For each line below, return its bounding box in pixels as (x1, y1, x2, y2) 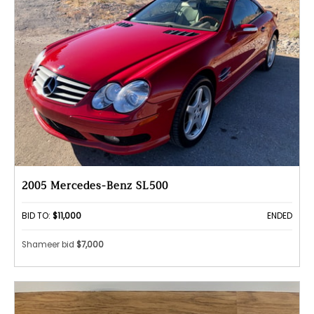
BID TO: (22, 210, 53, 222)
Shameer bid (22, 238, 76, 250)
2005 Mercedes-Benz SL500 (22, 177, 168, 196)
